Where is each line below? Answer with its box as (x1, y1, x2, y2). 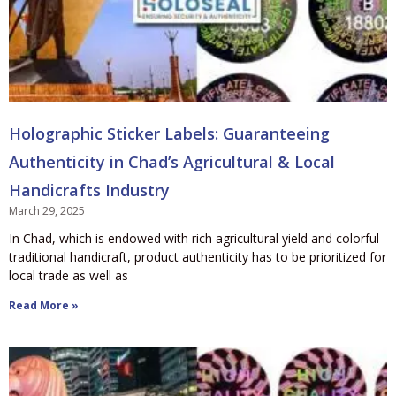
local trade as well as (9, 266, 128, 284)
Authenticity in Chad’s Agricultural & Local (9, 150, 335, 172)
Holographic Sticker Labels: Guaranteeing (9, 122, 330, 144)
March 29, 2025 (9, 202, 85, 218)
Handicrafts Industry (9, 179, 170, 201)
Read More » (9, 297, 79, 313)
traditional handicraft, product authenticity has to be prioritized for (9, 247, 386, 265)
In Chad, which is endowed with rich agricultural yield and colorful (9, 229, 379, 247)
